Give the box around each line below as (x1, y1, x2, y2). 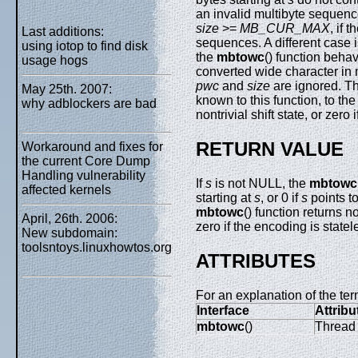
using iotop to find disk (22, 39, 148, 53)
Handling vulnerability (22, 169, 145, 182)
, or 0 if (261, 190, 301, 205)
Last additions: (22, 25, 104, 38)
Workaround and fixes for (22, 140, 163, 153)
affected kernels (22, 183, 111, 197)
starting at (196, 190, 254, 205)
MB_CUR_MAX (240, 22, 330, 36)
